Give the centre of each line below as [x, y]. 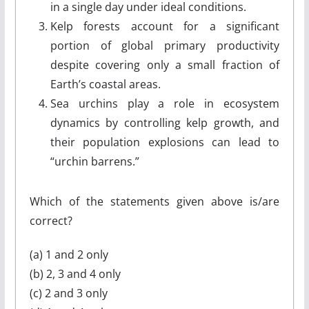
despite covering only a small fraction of [165, 65]
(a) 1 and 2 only [69, 255]
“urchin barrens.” [94, 161]
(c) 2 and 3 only [68, 293]
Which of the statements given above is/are [154, 201]
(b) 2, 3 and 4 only [75, 274]
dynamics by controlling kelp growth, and [165, 123]
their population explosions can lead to [165, 142]
